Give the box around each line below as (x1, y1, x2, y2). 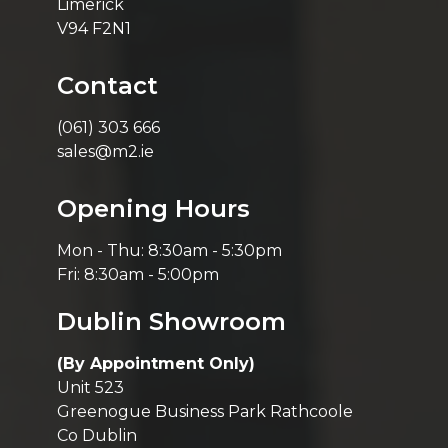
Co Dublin (56, 425, 137, 445)
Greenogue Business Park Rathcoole (56, 401, 353, 421)
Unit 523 (56, 377, 124, 397)
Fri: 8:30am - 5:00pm (56, 264, 219, 284)
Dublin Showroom (56, 306, 286, 336)
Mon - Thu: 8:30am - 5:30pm (56, 240, 282, 260)
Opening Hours (56, 193, 250, 223)
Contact (56, 70, 158, 100)
